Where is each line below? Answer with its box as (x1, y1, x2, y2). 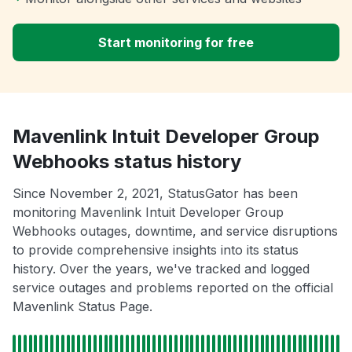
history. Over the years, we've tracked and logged (13, 261, 310, 277)
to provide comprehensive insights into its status (13, 242, 299, 258)
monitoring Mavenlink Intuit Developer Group (13, 204, 284, 221)
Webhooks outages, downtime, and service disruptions (13, 223, 338, 240)
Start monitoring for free (98, 35, 254, 51)
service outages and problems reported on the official (13, 280, 333, 296)
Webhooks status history (13, 150, 241, 174)
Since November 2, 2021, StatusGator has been (13, 185, 298, 202)
